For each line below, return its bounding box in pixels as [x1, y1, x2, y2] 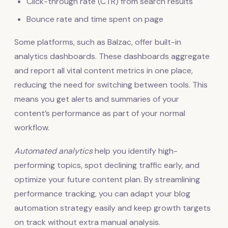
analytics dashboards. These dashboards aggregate [14, 50, 210, 62]
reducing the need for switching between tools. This [14, 79, 208, 90]
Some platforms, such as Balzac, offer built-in [14, 36, 181, 47]
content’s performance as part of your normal [14, 107, 185, 119]
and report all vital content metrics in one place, [14, 65, 193, 76]
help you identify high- [93, 145, 178, 156]
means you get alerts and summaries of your [14, 93, 179, 104]
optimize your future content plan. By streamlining [14, 174, 200, 185]
